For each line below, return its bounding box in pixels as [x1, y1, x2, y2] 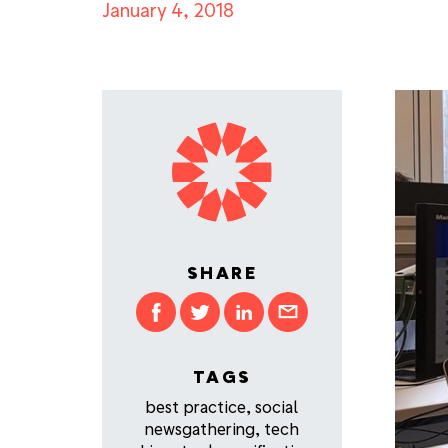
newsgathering [145, 419, 255, 439]
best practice [146, 397, 246, 417]
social [255, 397, 298, 417]
